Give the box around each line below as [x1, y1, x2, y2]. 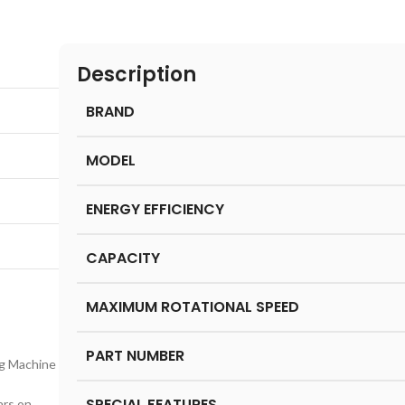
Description [77, 61, 197, 89]
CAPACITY [86, 248, 161, 268]
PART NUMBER [86, 345, 185, 366]
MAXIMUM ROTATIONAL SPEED [86, 297, 300, 317]
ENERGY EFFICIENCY [86, 199, 225, 220]
